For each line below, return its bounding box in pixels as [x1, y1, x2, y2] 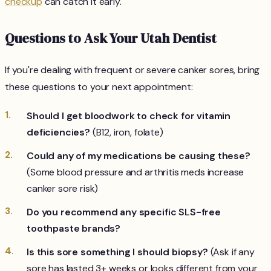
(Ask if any [207, 246, 255, 259]
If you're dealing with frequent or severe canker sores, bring [5, 64, 260, 77]
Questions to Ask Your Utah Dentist [5, 29, 217, 48]
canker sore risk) [27, 182, 99, 195]
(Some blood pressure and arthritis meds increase [27, 166, 244, 179]
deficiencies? [27, 126, 90, 139]
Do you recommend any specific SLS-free [27, 206, 221, 219]
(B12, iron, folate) [90, 126, 163, 139]
